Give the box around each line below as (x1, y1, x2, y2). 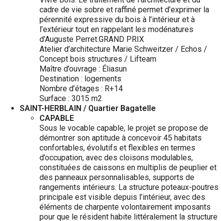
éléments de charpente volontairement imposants (39, 202, 211, 212)
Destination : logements (39, 74, 121, 83)
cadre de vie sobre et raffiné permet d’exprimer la (39, 5, 209, 14)
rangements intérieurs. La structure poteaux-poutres (39, 183, 219, 192)
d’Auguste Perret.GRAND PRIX (39, 35, 144, 44)
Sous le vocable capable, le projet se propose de (39, 123, 208, 133)
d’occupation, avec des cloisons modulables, (39, 153, 193, 162)
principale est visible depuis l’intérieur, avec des (39, 192, 205, 202)
